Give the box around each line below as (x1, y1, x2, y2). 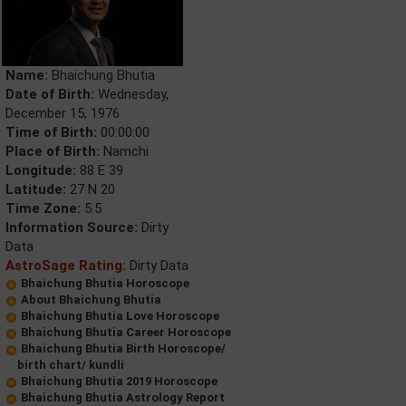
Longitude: (5, 162, 76, 179)
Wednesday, (94, 86, 169, 102)
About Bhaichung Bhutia (21, 293, 161, 306)
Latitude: (5, 181, 66, 198)
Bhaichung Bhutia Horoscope (21, 276, 189, 290)
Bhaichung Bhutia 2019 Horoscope (21, 374, 217, 388)
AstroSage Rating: (5, 257, 126, 274)
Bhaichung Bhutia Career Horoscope (21, 325, 231, 339)
